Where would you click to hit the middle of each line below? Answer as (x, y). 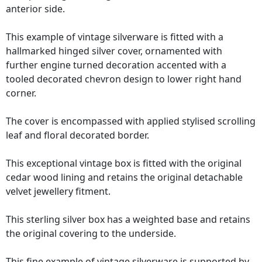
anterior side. (35, 9)
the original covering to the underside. (91, 234)
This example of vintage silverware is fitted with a (115, 37)
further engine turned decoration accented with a (116, 65)
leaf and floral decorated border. (77, 135)
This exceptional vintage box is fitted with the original (124, 163)
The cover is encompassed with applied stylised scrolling (131, 121)
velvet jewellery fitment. (58, 192)
